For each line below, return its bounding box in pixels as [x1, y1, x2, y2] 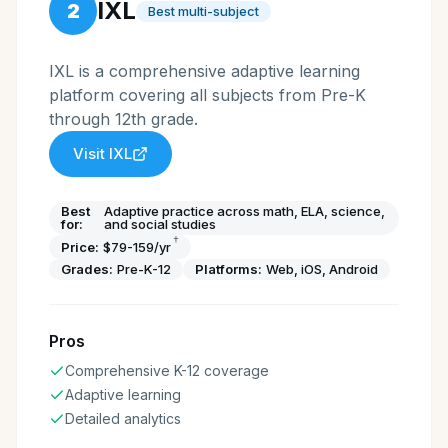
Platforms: [195, 261, 262, 277]
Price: [61, 238, 99, 255]
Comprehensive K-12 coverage [65, 362, 269, 379]
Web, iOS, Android [266, 261, 378, 277]
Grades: [61, 261, 113, 277]
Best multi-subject [148, 2, 259, 19]
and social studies [103, 216, 216, 232]
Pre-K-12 [117, 261, 171, 277]
